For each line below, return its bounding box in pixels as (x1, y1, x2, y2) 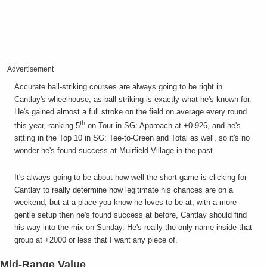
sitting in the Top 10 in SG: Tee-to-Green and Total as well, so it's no (14, 133, 250, 143)
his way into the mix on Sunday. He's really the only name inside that (14, 223, 252, 232)
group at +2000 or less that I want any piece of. (14, 235, 178, 245)
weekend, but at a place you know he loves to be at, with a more (14, 198, 237, 207)
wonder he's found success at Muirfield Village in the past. (14, 146, 215, 156)
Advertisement (7, 64, 54, 73)
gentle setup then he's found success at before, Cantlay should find (14, 210, 247, 220)
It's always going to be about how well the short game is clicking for (14, 173, 247, 182)
